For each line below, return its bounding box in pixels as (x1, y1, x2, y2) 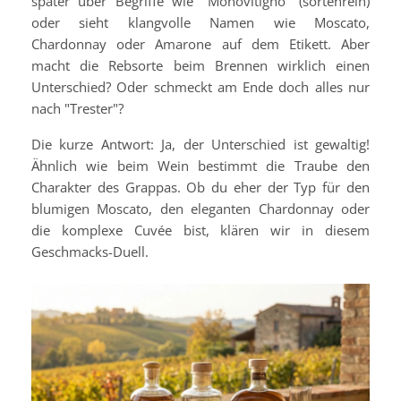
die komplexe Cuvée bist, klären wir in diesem (31, 221, 370, 239)
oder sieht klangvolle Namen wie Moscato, (31, 13, 370, 31)
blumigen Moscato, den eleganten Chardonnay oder (31, 200, 370, 218)
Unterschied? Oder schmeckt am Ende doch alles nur (31, 78, 370, 96)
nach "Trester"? (31, 99, 124, 117)
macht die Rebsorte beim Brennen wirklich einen (31, 56, 370, 74)
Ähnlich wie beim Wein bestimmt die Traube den (31, 157, 370, 175)
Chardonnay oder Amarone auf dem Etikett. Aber (31, 35, 370, 53)
